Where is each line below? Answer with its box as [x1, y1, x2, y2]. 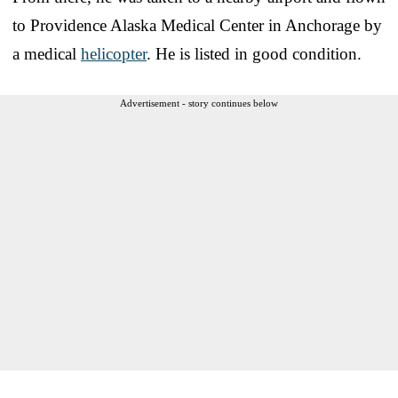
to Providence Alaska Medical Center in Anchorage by [12, 15, 382, 35]
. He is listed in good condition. [147, 44, 362, 63]
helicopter [81, 44, 147, 63]
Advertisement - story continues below [120, 97, 278, 108]
